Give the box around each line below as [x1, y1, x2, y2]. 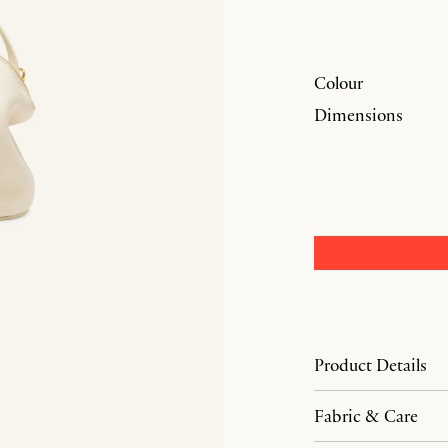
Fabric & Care [314, 405, 418, 427]
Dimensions [314, 104, 403, 126]
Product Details [314, 354, 427, 376]
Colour [314, 72, 363, 94]
